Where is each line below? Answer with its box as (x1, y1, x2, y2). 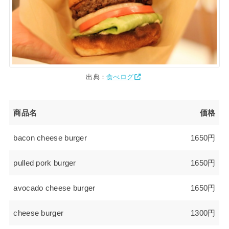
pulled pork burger (13, 159, 76, 168)
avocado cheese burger (13, 184, 96, 193)
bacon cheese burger (13, 134, 87, 143)
